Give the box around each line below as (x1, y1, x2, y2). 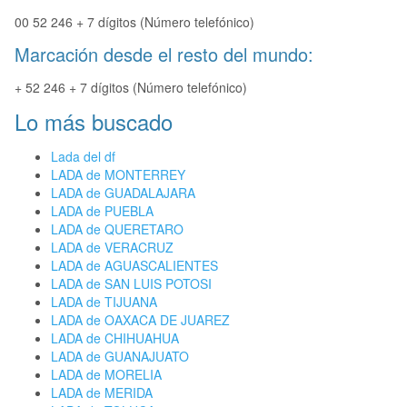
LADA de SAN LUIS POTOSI (51, 274, 212, 293)
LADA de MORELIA (51, 365, 162, 384)
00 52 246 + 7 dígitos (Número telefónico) (15, 13, 254, 32)
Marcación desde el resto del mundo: (15, 41, 313, 68)
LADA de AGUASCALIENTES (51, 256, 218, 275)
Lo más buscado (15, 105, 173, 138)
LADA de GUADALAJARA (51, 184, 195, 203)
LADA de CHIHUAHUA (51, 329, 179, 348)
